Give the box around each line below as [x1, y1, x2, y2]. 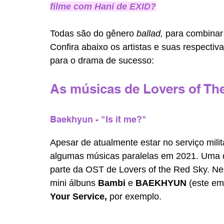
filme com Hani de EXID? [50, 1, 156, 12]
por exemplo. [109, 191, 161, 202]
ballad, [136, 28, 165, 39]
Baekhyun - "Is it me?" [50, 114, 146, 125]
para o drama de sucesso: [50, 55, 154, 66]
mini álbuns [50, 178, 98, 188]
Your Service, [50, 191, 109, 202]
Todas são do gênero [50, 28, 136, 39]
